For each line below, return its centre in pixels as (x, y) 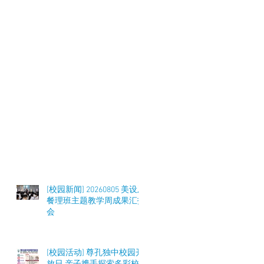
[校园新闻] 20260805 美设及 (96, 190)
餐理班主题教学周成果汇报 (96, 201)
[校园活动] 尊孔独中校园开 (95, 253)
